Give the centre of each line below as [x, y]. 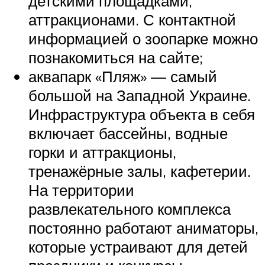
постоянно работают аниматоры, [143, 228]
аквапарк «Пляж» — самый [123, 77]
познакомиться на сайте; [116, 58]
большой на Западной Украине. [140, 96]
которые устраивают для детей [138, 247]
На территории [81, 190]
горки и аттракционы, [102, 152]
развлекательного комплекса [130, 209]
